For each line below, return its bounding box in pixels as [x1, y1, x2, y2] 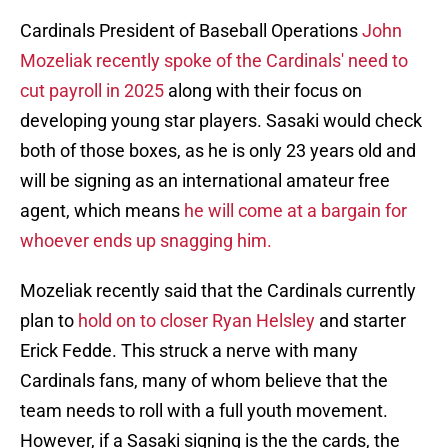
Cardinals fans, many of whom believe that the [20, 370, 388, 392]
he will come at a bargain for [184, 200, 407, 222]
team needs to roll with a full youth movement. [20, 400, 388, 422]
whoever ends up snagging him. [20, 230, 272, 252]
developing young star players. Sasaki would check [20, 110, 422, 132]
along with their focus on [164, 80, 362, 102]
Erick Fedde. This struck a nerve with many [20, 340, 358, 362]
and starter [315, 310, 406, 332]
